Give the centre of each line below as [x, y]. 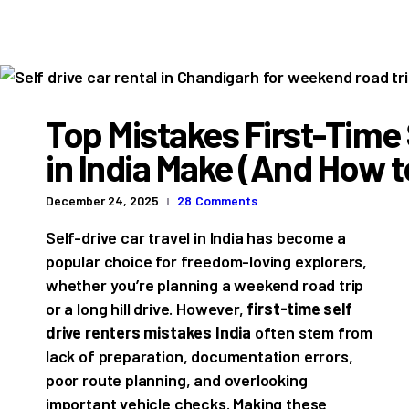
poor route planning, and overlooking [177, 379]
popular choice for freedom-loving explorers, [207, 261]
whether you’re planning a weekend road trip [205, 284]
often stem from [312, 332]
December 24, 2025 [102, 200]
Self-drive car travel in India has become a [196, 237]
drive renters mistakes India [148, 332]
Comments [227, 200]
